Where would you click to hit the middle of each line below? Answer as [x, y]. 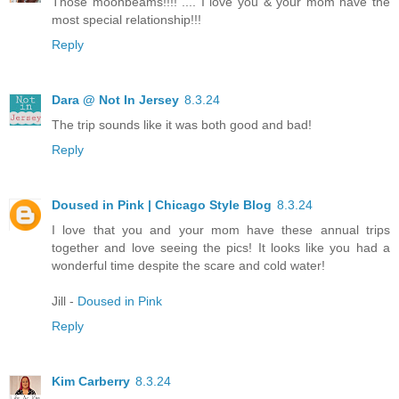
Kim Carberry [91, 382]
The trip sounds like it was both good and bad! [182, 125]
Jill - [65, 301]
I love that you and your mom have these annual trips [221, 230]
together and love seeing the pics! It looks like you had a [221, 248]
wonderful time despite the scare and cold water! [188, 266]
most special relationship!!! [126, 20]
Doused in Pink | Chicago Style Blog [162, 205]
